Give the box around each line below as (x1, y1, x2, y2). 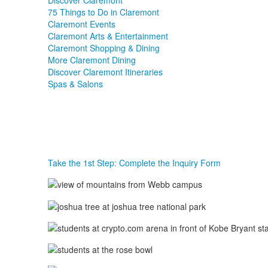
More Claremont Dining (47, 54, 136, 66)
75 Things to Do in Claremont (47, 6, 159, 18)
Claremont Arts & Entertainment (47, 30, 168, 42)
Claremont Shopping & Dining (47, 42, 160, 54)
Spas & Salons (47, 78, 103, 90)
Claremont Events (47, 18, 115, 30)
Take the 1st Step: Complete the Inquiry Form (47, 157, 221, 169)
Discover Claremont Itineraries (47, 66, 163, 78)
